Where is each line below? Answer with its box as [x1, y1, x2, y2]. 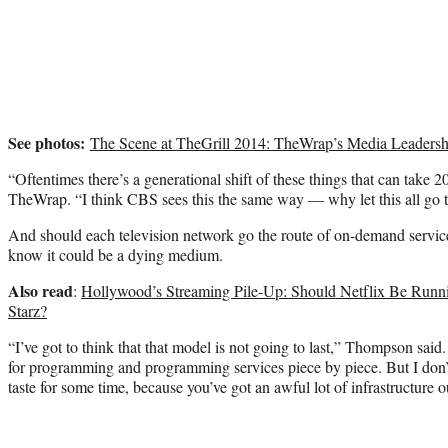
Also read [8, 278, 73, 302]
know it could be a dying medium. [8, 243, 223, 265]
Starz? [8, 299, 47, 321]
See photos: [8, 130, 85, 154]
